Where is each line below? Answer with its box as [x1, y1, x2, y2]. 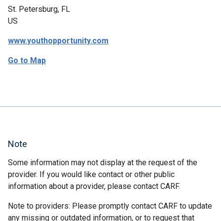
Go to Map [8, 56, 46, 65]
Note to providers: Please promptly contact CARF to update [8, 201, 212, 211]
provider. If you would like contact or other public [8, 170, 175, 179]
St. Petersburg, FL [8, 4, 70, 14]
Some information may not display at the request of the [8, 158, 197, 167]
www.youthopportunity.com [8, 36, 109, 45]
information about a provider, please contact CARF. [8, 182, 180, 191]
